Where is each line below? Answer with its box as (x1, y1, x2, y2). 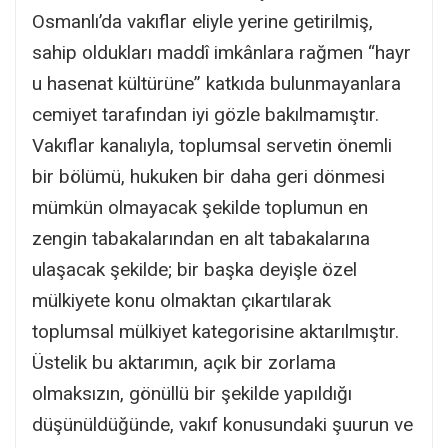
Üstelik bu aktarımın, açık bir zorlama (32, 350, 336, 374)
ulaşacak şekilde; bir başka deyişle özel (32, 257, 357, 281)
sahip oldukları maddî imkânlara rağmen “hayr (32, 40, 411, 64)
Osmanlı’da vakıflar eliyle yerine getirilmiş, (32, 9, 373, 33)
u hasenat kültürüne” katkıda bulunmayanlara (32, 71, 401, 95)
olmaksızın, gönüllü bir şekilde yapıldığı (32, 381, 352, 405)
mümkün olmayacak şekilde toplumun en (32, 195, 368, 219)
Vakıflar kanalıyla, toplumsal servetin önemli (32, 133, 392, 157)
